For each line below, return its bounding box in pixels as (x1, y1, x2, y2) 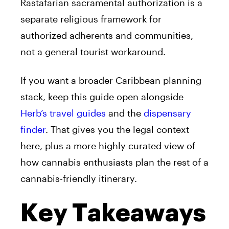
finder (20, 123, 45, 135)
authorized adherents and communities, (20, 29, 193, 41)
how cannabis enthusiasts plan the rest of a (20, 156, 209, 168)
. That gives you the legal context (45, 123, 189, 135)
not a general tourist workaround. (20, 45, 166, 57)
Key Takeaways (20, 200, 206, 225)
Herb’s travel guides (20, 107, 106, 119)
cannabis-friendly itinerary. (20, 172, 137, 184)
